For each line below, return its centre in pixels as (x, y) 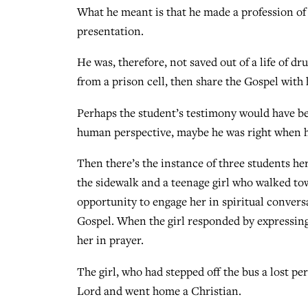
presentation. (110, 31)
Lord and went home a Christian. (159, 291)
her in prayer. (110, 240)
